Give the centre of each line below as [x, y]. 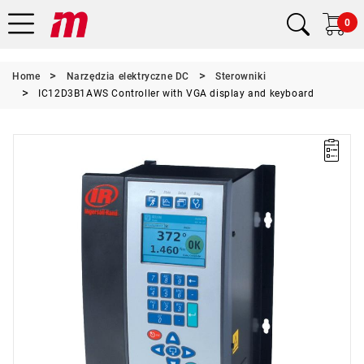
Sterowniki [241, 76]
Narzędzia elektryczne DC [128, 76]
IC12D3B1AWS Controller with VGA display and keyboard [176, 93]
